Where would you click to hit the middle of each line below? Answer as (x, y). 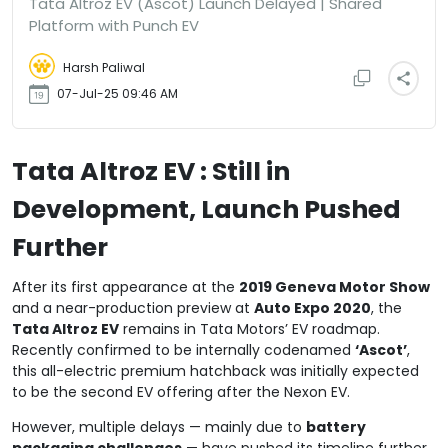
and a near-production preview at (133, 307)
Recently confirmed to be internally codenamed (183, 349)
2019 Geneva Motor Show (334, 286)
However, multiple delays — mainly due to (159, 426)
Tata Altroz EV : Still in (151, 171)
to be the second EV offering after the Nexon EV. (181, 391)
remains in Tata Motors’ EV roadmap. (249, 328)
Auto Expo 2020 (312, 307)
